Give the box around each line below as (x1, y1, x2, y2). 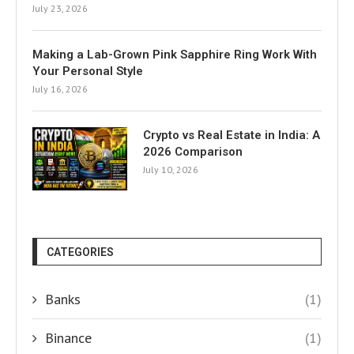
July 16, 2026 (32, 83, 88, 95)
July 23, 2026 (32, 2, 88, 14)
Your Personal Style (32, 64, 143, 78)
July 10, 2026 (143, 164, 198, 175)
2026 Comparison (143, 145, 243, 159)
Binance (45, 329, 92, 347)
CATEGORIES (47, 246, 114, 258)
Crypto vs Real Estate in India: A (143, 128, 320, 142)
